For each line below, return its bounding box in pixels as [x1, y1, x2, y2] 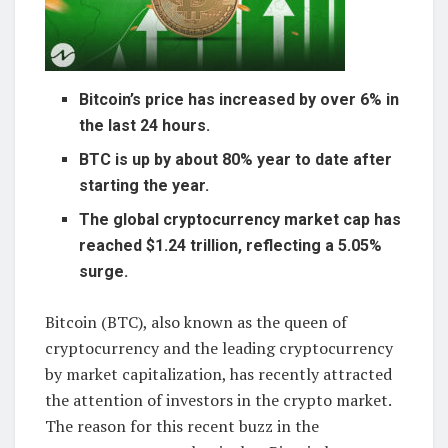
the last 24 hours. [79, 115, 211, 135]
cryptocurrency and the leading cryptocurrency [45, 336, 393, 359]
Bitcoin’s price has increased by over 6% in [79, 89, 400, 109]
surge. [79, 261, 129, 281]
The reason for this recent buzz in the [45, 414, 319, 437]
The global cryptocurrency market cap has [79, 209, 402, 229]
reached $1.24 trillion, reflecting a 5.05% [79, 235, 383, 255]
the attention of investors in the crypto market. [45, 388, 391, 411]
